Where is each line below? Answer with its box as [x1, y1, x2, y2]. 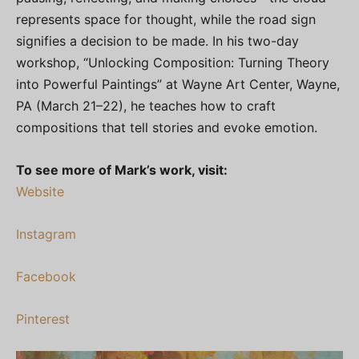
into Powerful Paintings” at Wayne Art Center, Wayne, [16, 76, 340, 92]
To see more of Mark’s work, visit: [16, 162, 228, 178]
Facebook [16, 268, 76, 284]
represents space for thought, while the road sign [16, 11, 316, 27]
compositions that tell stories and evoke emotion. [16, 119, 317, 135]
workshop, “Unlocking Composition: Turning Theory [16, 54, 329, 71]
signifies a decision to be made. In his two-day [16, 33, 299, 49]
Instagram [16, 226, 76, 242]
